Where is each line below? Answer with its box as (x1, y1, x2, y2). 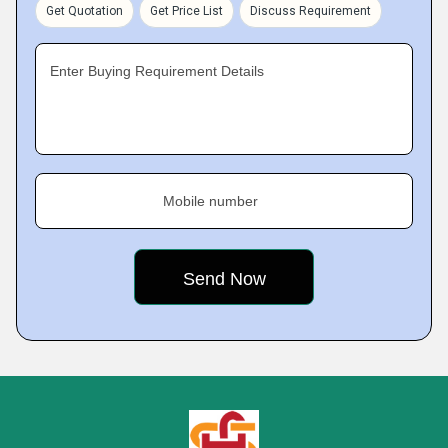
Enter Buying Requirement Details (50, 63, 264, 79)
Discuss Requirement (250, 4, 371, 18)
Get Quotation (46, 4, 123, 18)
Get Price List (150, 4, 223, 18)
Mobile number (163, 193, 258, 209)
